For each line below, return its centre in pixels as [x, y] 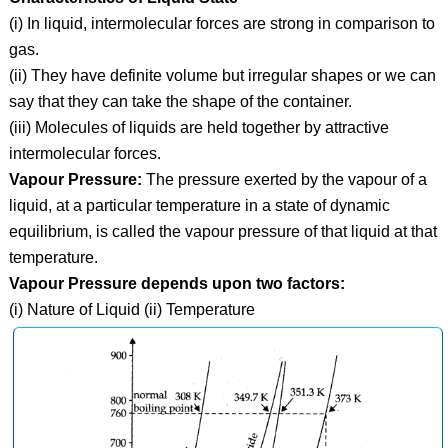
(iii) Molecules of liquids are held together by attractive [198, 128]
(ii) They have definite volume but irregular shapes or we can [222, 76]
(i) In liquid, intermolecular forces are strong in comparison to [221, 24]
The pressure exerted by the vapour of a [284, 180]
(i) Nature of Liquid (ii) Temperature [131, 310]
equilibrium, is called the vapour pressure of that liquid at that [222, 232]
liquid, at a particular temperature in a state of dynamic [199, 206]
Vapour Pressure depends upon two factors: [176, 284]
